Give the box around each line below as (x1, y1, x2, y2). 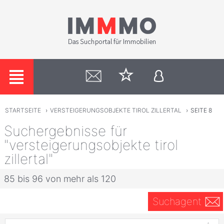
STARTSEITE (4, 106, 41, 114)
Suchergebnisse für (4, 122, 127, 139)
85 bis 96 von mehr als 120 (4, 173, 116, 184)
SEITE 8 (190, 106, 212, 114)
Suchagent (152, 195, 201, 207)
